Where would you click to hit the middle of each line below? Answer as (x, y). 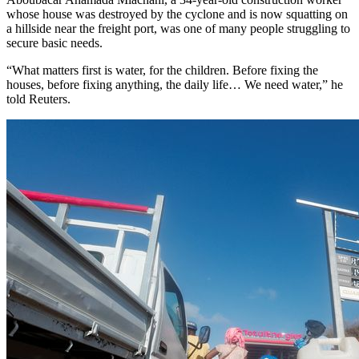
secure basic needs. (54, 42)
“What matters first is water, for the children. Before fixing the (162, 70)
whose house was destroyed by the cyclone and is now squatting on (177, 14)
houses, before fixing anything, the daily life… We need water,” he (175, 84)
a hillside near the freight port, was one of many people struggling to (178, 28)
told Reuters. (38, 99)
